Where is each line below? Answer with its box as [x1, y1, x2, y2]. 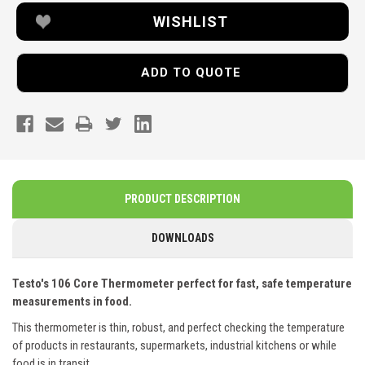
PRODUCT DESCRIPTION [125, 192, 240, 206]
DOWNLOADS [151, 231, 214, 245]
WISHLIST [153, 12, 228, 30]
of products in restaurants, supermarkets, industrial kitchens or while [12, 338, 336, 354]
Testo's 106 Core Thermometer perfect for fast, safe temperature [12, 276, 352, 292]
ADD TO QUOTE [140, 64, 241, 80]
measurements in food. [12, 294, 132, 310]
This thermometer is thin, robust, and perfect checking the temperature [12, 320, 345, 336]
